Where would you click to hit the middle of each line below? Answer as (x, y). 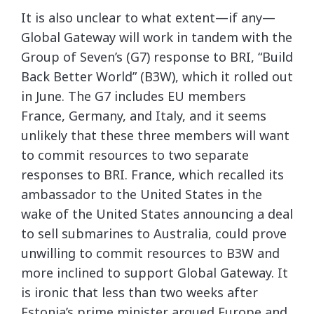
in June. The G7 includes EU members (134, 96)
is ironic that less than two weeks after (139, 292)
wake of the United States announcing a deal (157, 214)
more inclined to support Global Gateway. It (155, 273)
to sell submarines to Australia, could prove (154, 233)
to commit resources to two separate (135, 155)
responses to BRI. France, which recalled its (152, 175)
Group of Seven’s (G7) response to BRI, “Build (157, 57)
